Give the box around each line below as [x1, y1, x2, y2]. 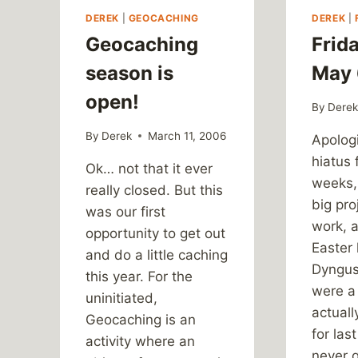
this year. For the [86, 268, 193, 284]
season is [86, 62, 173, 86]
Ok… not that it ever [86, 160, 213, 177]
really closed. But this [86, 181, 223, 198]
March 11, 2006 [148, 129, 227, 142]
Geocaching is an [86, 311, 196, 328]
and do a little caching [86, 246, 228, 263]
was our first [86, 203, 165, 220]
